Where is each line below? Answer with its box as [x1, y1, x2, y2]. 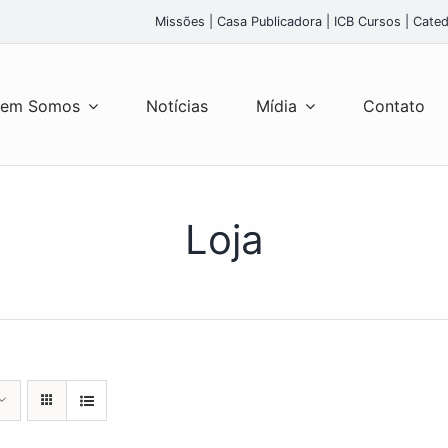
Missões [155, 14, 206, 29]
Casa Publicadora [217, 14, 323, 29]
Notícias [145, 95, 208, 116]
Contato [362, 95, 425, 116]
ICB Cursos [334, 14, 402, 29]
